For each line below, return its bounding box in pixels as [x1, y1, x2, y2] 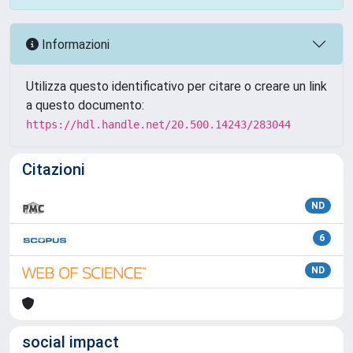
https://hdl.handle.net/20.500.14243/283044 [26, 118, 291, 131]
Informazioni [39, 36, 110, 52]
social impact [22, 333, 119, 351]
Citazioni [22, 160, 85, 179]
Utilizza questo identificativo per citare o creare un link [26, 79, 327, 94]
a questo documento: [26, 98, 144, 113]
